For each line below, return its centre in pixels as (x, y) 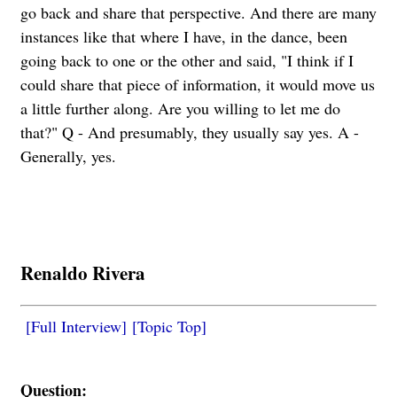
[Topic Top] (169, 326)
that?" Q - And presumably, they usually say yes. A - (190, 132)
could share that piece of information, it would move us (198, 84)
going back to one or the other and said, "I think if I (187, 60)
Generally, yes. (68, 156)
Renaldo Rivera (83, 272)
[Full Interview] (76, 326)
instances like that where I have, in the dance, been (184, 36)
